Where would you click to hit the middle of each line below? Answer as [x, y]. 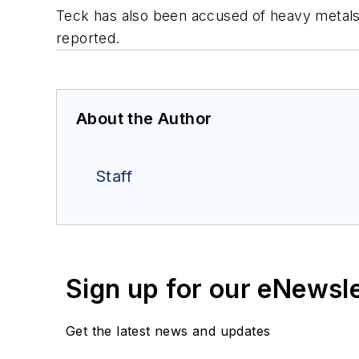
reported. [88, 38]
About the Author [144, 119]
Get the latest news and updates [168, 331]
